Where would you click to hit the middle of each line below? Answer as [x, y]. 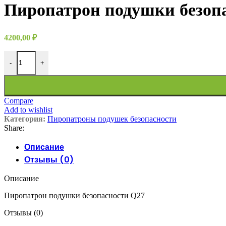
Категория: [25, 119]
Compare [19, 100]
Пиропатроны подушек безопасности [112, 119]
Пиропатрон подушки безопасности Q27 [74, 195]
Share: [14, 128]
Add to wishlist [28, 109]
